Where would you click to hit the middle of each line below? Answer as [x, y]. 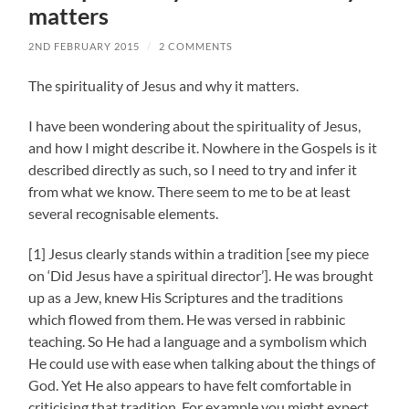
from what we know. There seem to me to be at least [190, 191]
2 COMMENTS [196, 46]
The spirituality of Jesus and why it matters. [164, 85]
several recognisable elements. [124, 213]
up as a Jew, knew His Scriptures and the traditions [186, 297]
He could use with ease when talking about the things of [202, 362]
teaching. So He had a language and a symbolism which [198, 341]
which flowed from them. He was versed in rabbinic [187, 319]
